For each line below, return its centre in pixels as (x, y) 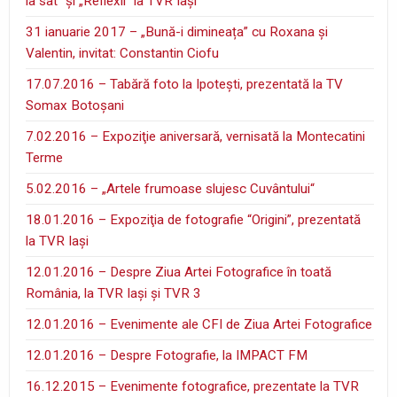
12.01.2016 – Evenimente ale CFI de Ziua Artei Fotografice (199, 325)
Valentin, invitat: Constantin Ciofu (123, 54)
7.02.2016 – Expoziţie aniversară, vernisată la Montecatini (196, 137)
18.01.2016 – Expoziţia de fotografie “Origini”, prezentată (194, 220)
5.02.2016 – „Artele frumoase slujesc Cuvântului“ (171, 189)
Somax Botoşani (75, 106)
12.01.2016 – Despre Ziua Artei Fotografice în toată (179, 272)
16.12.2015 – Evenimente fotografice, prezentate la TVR (193, 387)
